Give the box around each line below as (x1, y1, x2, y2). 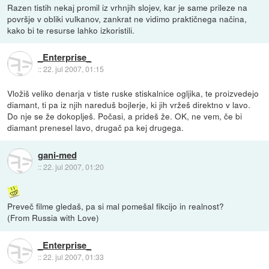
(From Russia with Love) (7, 211, 100, 224)
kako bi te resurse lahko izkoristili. (7, 24, 135, 37)
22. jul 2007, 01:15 (43, 64, 104, 74)
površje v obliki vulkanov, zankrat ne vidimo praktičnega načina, (7, 13, 247, 25)
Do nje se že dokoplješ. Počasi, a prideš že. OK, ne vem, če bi (7, 110, 243, 122)
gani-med (37, 148, 77, 162)
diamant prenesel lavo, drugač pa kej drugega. (7, 121, 184, 134)
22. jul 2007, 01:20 (43, 161, 104, 172)
